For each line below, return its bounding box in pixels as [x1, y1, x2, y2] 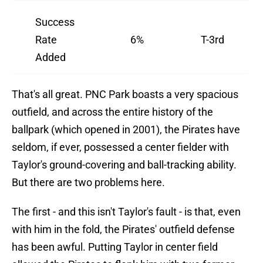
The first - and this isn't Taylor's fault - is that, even [12, 205, 241, 218]
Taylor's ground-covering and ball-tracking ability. [12, 159, 237, 171]
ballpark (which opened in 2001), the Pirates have [12, 123, 240, 136]
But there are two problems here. [12, 176, 165, 189]
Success [35, 16, 75, 29]
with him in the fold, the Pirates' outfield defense [12, 223, 235, 236]
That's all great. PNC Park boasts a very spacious [12, 88, 238, 101]
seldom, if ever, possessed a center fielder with [12, 141, 229, 154]
